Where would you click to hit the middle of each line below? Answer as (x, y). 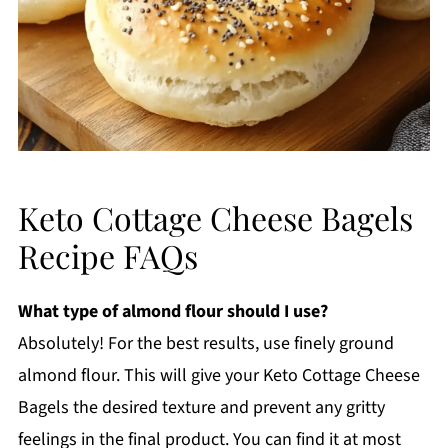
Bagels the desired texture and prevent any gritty (201, 407)
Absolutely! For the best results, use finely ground (205, 343)
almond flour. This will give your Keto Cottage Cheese (218, 375)
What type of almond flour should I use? (172, 311)
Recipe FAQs (107, 255)
